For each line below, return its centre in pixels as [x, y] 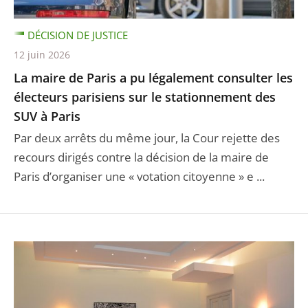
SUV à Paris [47, 116]
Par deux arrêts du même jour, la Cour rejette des [147, 137]
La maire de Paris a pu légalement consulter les [153, 77]
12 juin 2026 [42, 54]
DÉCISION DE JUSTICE [78, 35]
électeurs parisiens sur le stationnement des [145, 97]
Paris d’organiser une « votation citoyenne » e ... [139, 176]
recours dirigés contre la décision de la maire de [141, 157]
